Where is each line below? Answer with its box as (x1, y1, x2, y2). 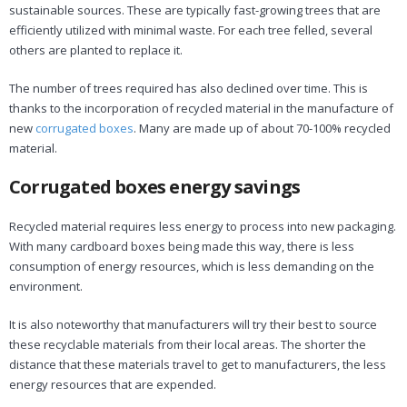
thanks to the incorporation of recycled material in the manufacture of (9, 99, 393, 116)
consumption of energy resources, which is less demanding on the (9, 257, 374, 274)
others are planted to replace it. (9, 41, 183, 58)
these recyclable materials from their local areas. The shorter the (9, 335, 366, 352)
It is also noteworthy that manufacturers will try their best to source (9, 315, 377, 333)
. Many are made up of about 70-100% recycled (134, 119, 391, 136)
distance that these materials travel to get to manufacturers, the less (9, 355, 386, 372)
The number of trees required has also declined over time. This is (9, 79, 368, 96)
